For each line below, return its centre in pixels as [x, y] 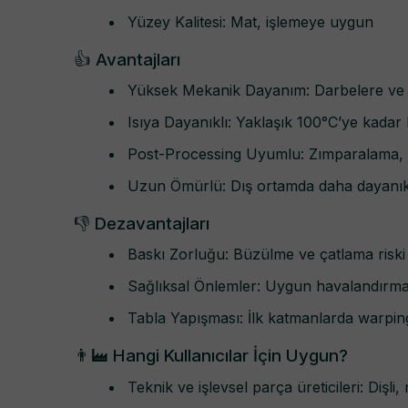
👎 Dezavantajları [142, 223]
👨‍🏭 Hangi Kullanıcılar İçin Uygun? [211, 356]
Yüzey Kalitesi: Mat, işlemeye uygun [250, 21]
